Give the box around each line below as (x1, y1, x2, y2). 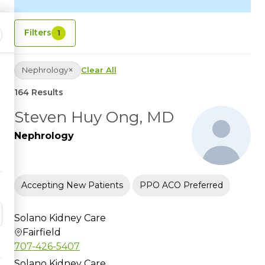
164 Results (14, 86, 63, 98)
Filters (24, 27, 51, 38)
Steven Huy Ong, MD (14, 107, 174, 127)
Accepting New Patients (21, 179, 123, 190)
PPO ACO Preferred (140, 179, 223, 190)
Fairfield (22, 226, 61, 238)
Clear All (81, 65, 117, 75)
